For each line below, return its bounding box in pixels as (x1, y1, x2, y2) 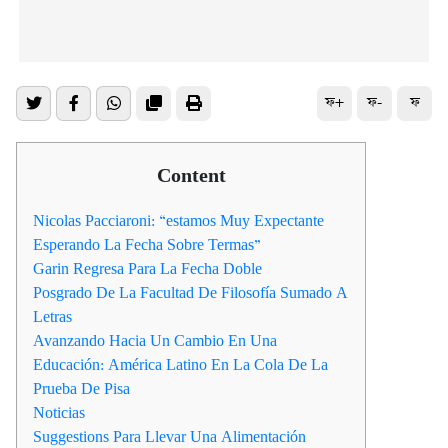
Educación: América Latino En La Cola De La (33, 355, 328, 375)
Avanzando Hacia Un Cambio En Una (33, 331, 277, 351)
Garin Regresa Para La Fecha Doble (33, 259, 262, 279)
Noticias (33, 403, 85, 423)
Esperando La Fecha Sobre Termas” (33, 235, 261, 255)
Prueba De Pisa (33, 379, 130, 399)
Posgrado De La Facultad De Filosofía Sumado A (33, 283, 348, 303)
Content (156, 164, 226, 188)
